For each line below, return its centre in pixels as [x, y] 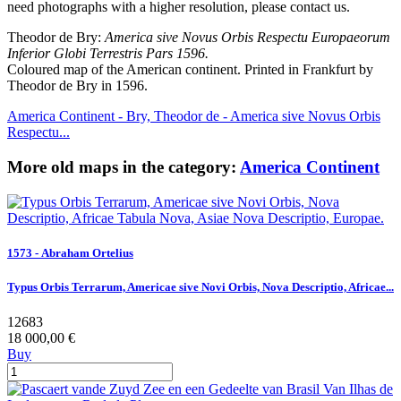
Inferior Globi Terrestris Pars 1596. [108, 54]
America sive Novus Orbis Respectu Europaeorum [247, 38]
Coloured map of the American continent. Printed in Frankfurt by [190, 70]
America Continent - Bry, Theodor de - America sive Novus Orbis [194, 116]
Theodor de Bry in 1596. [77, 86]
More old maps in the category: [124, 167]
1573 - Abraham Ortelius [70, 253]
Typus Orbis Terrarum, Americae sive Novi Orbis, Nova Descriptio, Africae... [200, 287]
